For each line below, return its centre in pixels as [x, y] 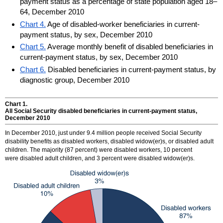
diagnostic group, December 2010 [75, 80]
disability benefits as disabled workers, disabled [70, 142]
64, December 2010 [52, 11]
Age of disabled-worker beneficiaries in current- [123, 24]
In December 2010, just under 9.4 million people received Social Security [103, 133]
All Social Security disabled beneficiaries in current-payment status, [101, 111]
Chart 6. [33, 70]
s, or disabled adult [188, 142]
